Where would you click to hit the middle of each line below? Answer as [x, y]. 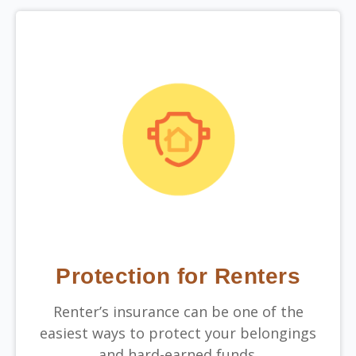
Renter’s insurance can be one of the [178, 311]
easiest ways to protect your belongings [178, 333]
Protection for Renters [178, 276]
